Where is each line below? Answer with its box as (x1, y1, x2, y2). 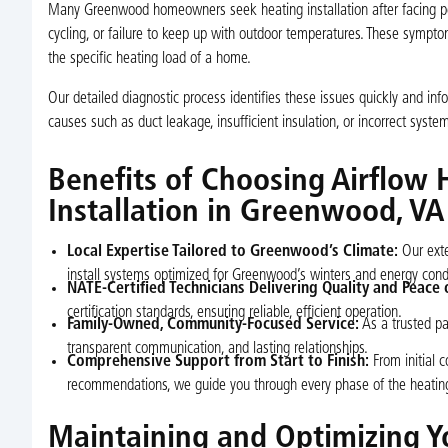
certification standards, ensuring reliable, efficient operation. (66, 304, 402, 321)
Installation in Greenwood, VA (47, 197, 444, 230)
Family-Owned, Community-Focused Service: (66, 317, 359, 334)
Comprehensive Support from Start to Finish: (66, 353, 369, 370)
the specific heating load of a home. (47, 51, 251, 68)
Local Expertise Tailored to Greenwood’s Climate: (66, 243, 398, 260)
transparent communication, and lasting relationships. (66, 341, 368, 358)
